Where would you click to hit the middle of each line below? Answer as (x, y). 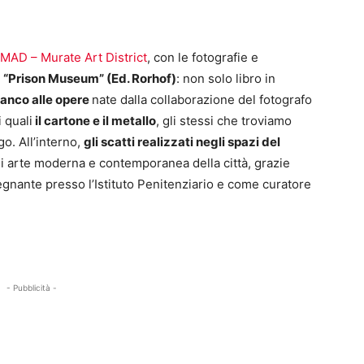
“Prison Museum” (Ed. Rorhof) (90, 79)
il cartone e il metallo (94, 121)
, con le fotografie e (203, 58)
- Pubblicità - (32, 288)
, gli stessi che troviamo (224, 121)
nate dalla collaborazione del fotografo (202, 100)
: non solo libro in (226, 79)
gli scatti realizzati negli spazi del (182, 142)
